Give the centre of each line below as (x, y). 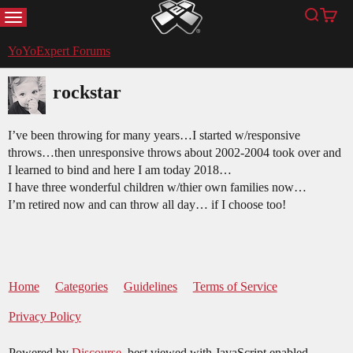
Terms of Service (235, 287)
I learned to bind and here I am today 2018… (120, 170)
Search (327, 22)
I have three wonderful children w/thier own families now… (157, 188)
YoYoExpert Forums (59, 51)
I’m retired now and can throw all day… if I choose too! (147, 205)
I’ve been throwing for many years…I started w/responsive (154, 136)
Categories (81, 287)
